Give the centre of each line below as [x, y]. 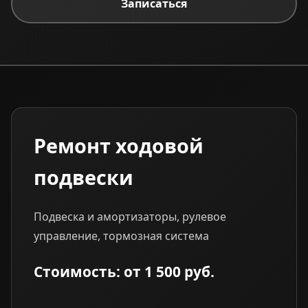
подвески [84, 177]
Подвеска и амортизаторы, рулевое [130, 216]
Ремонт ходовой [119, 145]
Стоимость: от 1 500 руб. [124, 271]
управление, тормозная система [121, 235]
